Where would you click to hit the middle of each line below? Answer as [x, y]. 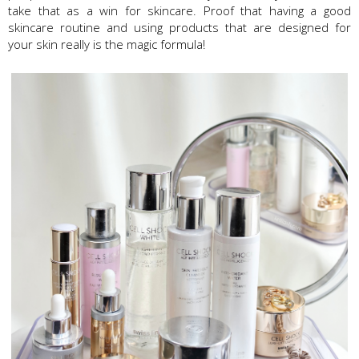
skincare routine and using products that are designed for [179, 28]
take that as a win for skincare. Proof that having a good [179, 11]
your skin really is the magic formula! [107, 44]
